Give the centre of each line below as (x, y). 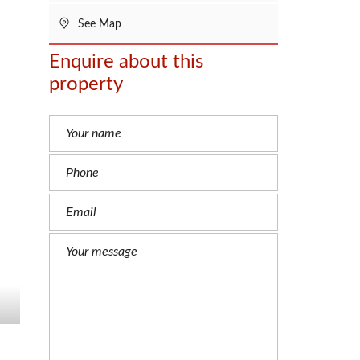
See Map (98, 24)
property (86, 84)
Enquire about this (126, 62)
